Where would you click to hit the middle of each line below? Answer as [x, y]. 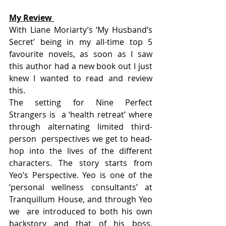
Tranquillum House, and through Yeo [81, 199]
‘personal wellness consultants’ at [81, 187]
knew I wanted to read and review [81, 78]
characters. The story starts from [81, 163]
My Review [32, 17]
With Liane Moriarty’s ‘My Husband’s [81, 30]
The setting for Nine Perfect [81, 102]
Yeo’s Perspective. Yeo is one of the [81, 175]
